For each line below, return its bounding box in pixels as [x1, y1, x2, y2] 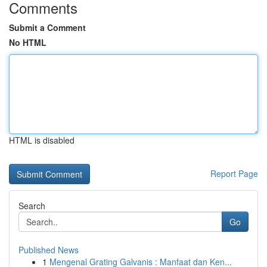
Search [18, 200, 45, 212]
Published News [18, 244, 79, 256]
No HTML [9, 36, 46, 48]
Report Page [210, 167, 258, 179]
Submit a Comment [9, 21, 86, 33]
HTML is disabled [9, 134, 74, 146]
